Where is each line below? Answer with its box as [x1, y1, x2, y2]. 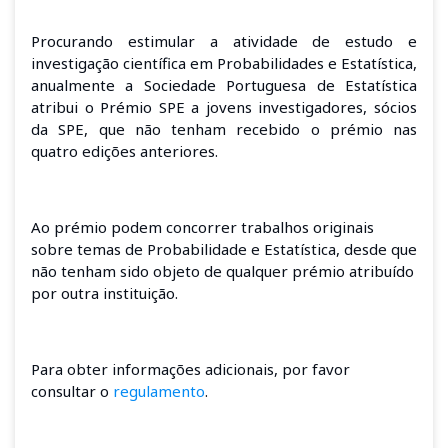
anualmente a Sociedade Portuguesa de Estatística [31, 74, 417, 95]
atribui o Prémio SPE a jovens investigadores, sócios [31, 96, 417, 117]
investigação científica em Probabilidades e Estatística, [31, 52, 417, 73]
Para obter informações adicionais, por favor [31, 358, 350, 379]
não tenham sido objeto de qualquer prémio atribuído [31, 260, 414, 281]
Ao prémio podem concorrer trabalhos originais [31, 216, 374, 237]
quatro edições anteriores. [31, 140, 222, 161]
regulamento [113, 380, 205, 401]
